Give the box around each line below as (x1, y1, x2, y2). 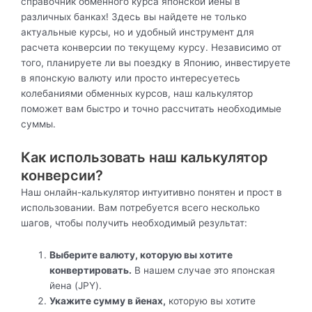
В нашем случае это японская (132, 265, 276, 276)
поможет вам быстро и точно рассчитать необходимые (21, 103, 281, 115)
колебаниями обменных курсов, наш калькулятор (21, 88, 253, 100)
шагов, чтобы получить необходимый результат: (21, 217, 247, 229)
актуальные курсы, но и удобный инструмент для (21, 26, 254, 38)
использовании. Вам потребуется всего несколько (21, 202, 260, 214)
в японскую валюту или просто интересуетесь (21, 72, 240, 84)
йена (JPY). (49, 280, 102, 292)
